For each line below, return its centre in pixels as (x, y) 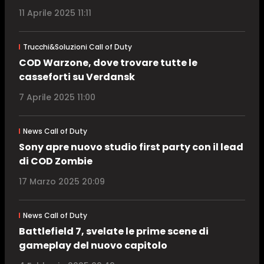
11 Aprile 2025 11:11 (55, 13)
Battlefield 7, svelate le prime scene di (114, 232)
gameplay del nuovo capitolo (93, 246)
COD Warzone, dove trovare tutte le (108, 63)
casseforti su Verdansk (77, 77)
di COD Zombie (56, 161)
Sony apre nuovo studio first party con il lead (131, 147)
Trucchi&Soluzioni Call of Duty (77, 47)
